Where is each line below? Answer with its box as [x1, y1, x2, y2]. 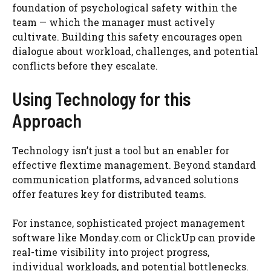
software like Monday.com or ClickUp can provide [12, 230, 255, 244]
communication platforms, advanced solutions [12, 172, 238, 186]
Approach [12, 109, 82, 131]
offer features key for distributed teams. [12, 187, 206, 200]
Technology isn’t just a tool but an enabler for [12, 143, 229, 157]
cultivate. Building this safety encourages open [12, 30, 243, 43]
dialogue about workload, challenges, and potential [12, 44, 258, 57]
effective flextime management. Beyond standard [12, 158, 256, 171]
